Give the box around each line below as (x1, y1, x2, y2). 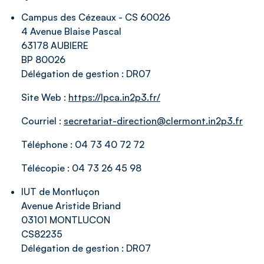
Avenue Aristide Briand (21, 200, 121, 212)
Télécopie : (21, 162, 72, 174)
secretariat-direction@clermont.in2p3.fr (64, 115, 243, 127)
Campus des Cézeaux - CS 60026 (21, 11, 170, 23)
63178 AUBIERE (21, 39, 88, 51)
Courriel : (21, 115, 64, 127)
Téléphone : (21, 138, 75, 150)
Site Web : (21, 91, 68, 103)
